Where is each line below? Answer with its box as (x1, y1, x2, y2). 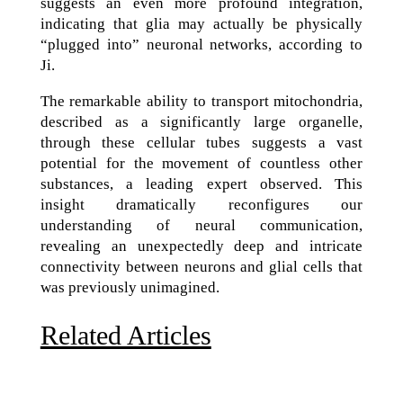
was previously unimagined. (40, 279, 219, 296)
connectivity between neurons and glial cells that (40, 258, 363, 275)
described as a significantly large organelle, (40, 113, 363, 130)
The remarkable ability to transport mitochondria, (40, 93, 363, 110)
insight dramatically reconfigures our (40, 196, 363, 213)
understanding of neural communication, (40, 217, 363, 234)
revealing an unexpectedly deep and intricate (40, 237, 363, 255)
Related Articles (40, 320, 211, 350)
